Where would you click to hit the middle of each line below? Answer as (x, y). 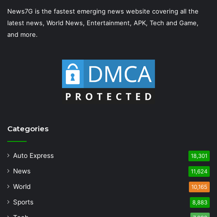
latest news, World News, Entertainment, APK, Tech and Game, (103, 23)
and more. (23, 34)
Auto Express (33, 155)
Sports (23, 202)
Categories (28, 128)
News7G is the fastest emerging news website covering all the (103, 11)
